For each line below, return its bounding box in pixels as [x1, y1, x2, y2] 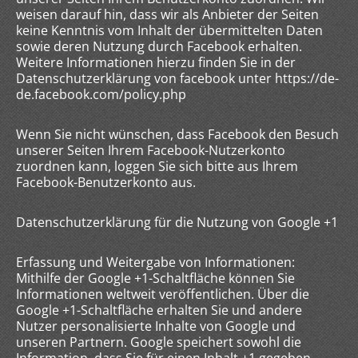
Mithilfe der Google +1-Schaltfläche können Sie [16, 269, 295, 287]
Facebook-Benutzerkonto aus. [16, 173, 196, 191]
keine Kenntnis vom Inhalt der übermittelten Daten [16, 22, 323, 39]
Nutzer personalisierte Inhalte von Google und [16, 317, 296, 335]
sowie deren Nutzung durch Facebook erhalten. [16, 38, 302, 55]
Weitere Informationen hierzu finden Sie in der [16, 54, 296, 71]
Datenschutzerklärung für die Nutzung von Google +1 [16, 213, 338, 231]
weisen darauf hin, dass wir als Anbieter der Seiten [16, 6, 319, 23]
